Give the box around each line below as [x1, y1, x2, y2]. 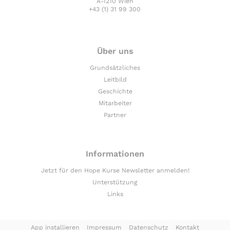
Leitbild [103, 76, 127, 84]
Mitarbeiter [98, 100, 132, 107]
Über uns [97, 46, 133, 56]
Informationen [86, 148, 144, 159]
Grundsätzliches [90, 64, 140, 72]
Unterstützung [92, 178, 138, 186]
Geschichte [98, 88, 132, 95]
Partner [104, 111, 126, 119]
